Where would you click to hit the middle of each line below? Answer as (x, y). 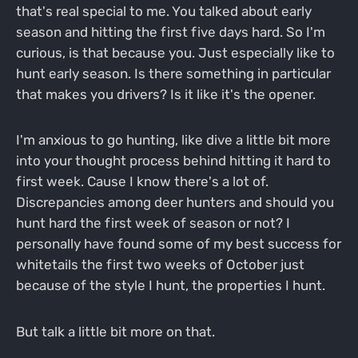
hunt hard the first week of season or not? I (153, 223)
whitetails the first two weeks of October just (160, 265)
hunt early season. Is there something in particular (173, 73)
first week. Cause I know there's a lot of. (142, 182)
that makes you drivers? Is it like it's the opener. (165, 94)
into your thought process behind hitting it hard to (173, 161)
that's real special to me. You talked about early (163, 11)
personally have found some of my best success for (178, 244)
